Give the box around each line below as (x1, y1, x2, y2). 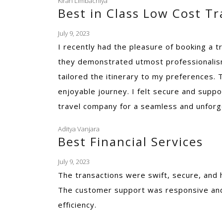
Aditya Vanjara (58, 124, 100, 133)
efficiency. (58, 200, 97, 210)
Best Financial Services (58, 133, 203, 150)
